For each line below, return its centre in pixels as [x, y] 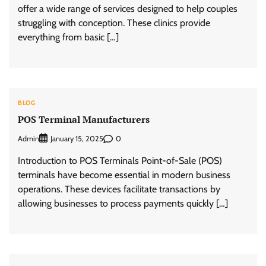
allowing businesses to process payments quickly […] [123, 204]
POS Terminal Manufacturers [84, 119]
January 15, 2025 [77, 139]
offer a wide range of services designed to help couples [128, 8]
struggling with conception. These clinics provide [114, 23]
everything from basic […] [68, 37]
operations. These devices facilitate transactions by [119, 189]
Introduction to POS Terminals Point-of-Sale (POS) [120, 161]
